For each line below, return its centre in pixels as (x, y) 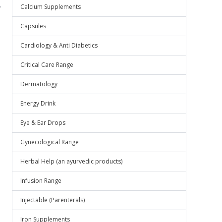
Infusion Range (41, 181)
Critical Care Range (47, 65)
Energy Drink (38, 103)
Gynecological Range (50, 142)
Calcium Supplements (51, 7)
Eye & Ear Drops (43, 123)
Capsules (33, 26)
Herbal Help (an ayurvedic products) (71, 161)
